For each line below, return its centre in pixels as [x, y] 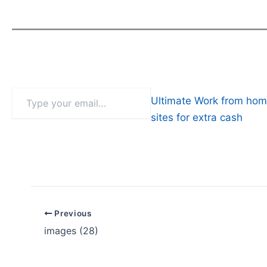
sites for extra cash [196, 118]
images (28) [71, 230]
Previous [72, 213]
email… [25, 117]
